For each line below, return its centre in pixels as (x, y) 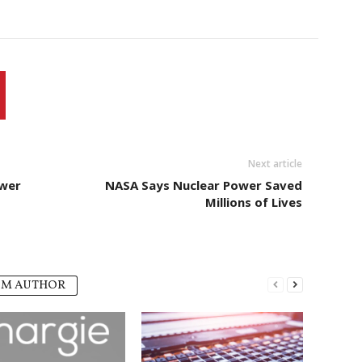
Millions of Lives (253, 202)
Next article (275, 164)
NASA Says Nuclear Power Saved (203, 185)
